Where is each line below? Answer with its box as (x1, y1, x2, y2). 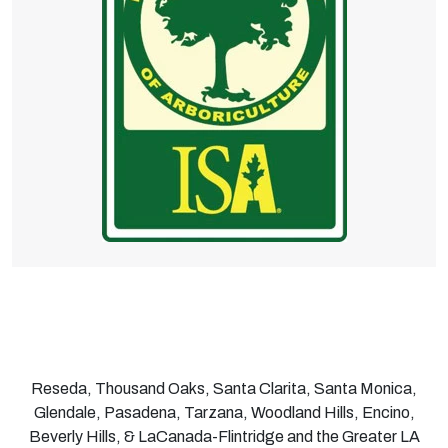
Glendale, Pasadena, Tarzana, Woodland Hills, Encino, (33, 403, 415, 421)
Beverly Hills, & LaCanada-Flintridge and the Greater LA (28, 427, 420, 445)
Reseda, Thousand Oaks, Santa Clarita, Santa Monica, (31, 379, 417, 397)
